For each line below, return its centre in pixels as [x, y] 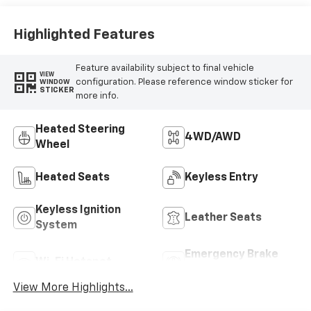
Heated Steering [80, 130]
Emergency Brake [232, 255]
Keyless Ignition [78, 211]
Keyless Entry [221, 178]
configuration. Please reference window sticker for [184, 82]
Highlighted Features [84, 34]
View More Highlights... [73, 288]
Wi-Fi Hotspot [73, 263]
